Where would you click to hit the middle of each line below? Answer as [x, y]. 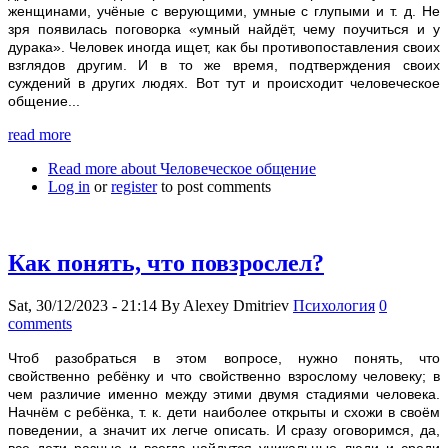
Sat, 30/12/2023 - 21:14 [82, 306]
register [134, 187]
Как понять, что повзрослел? [166, 263]
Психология [334, 306]
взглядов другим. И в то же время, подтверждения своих [224, 65]
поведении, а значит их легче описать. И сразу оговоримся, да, [224, 430]
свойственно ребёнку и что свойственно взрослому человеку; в [224, 376]
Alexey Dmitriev [236, 306]
